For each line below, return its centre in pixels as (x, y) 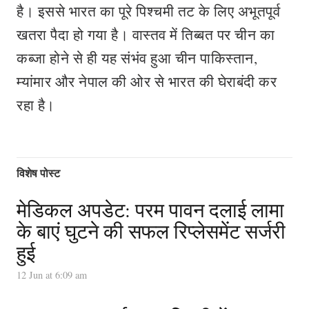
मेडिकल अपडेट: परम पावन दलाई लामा (150, 210)
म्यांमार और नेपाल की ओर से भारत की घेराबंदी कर (147, 81)
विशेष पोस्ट (38, 173)
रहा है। (36, 105)
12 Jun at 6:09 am (52, 275)
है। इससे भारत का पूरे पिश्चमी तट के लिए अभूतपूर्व (148, 11)
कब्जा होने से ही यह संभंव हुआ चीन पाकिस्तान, (137, 58)
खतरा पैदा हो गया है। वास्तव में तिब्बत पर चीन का (146, 34)
